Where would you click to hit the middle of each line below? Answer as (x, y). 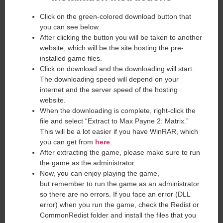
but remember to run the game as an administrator (120, 184)
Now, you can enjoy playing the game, (100, 173)
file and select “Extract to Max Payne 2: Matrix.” (114, 121)
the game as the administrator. (88, 163)
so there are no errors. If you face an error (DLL (115, 194)
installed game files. (72, 58)
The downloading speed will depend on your (109, 79)
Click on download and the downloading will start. (117, 69)
